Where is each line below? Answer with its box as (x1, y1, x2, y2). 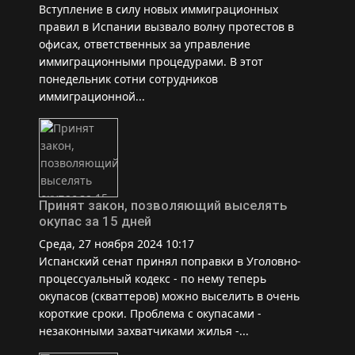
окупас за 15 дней (39, 212, 151, 229)
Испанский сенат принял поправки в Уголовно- (39, 253, 301, 269)
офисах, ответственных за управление (39, 36, 250, 52)
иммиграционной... (39, 88, 145, 104)
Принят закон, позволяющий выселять (39, 197, 288, 213)
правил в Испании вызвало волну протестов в (39, 18, 294, 34)
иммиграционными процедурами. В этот (39, 53, 263, 69)
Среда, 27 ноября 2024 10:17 (39, 235, 194, 251)
